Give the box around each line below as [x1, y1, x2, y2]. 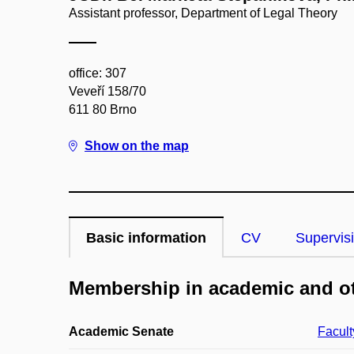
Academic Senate [69, 325, 174, 339]
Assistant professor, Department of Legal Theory [69, 6, 337, 20]
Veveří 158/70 [69, 85, 146, 98]
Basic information [86, 230, 206, 246]
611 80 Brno [69, 103, 137, 116]
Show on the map [85, 139, 189, 153]
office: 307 [69, 66, 126, 80]
